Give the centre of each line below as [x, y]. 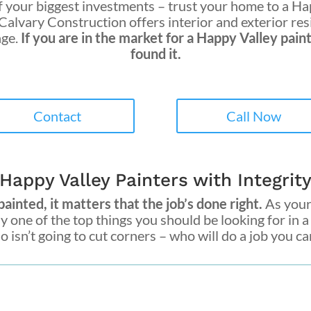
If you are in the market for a [109, 37]
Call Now [254, 116]
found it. [155, 53]
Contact [57, 116]
